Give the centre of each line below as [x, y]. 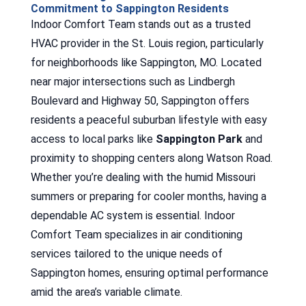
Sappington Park [199, 139]
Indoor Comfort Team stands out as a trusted [140, 24]
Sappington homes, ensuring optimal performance [149, 273]
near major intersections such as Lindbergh [133, 81]
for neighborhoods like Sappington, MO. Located [146, 62]
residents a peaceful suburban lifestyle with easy [149, 120]
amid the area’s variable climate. [106, 292]
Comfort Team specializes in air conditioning [136, 234]
